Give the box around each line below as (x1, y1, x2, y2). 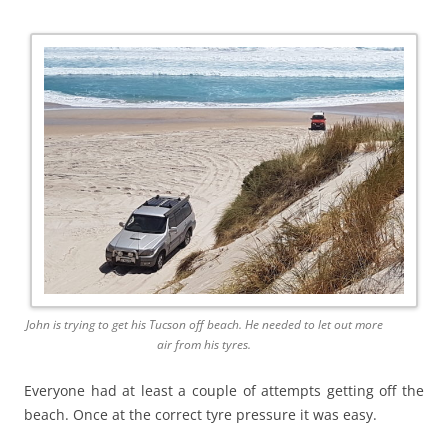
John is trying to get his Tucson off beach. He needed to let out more (25, 316, 383, 334)
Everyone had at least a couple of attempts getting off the (24, 381, 424, 401)
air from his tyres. (157, 336, 251, 354)
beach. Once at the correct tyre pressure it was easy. (24, 405, 377, 425)
